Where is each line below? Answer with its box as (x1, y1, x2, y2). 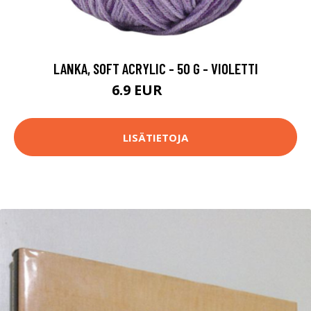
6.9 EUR (111, 81, 166, 100)
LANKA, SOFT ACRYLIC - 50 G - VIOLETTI (53, 60, 258, 78)
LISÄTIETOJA (123, 130, 188, 144)
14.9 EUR (165, 86, 200, 99)
